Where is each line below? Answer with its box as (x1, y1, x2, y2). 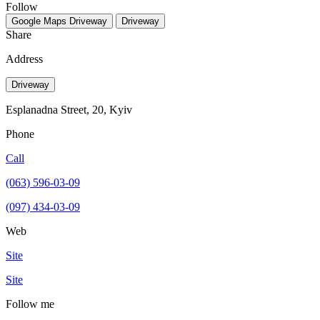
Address (6, 52, 43, 65)
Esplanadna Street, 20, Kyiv (6, 103, 132, 116)
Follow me (6, 297, 54, 310)
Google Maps (11, 15, 66, 26)
